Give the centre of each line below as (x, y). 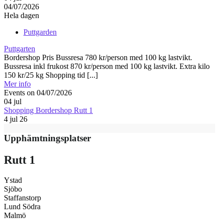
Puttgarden (40, 32)
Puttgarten (20, 48)
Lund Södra (22, 207)
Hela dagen (22, 15)
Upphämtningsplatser (47, 138)
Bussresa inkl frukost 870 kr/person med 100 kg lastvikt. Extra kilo (107, 66)
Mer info (17, 84)
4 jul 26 (16, 119)
